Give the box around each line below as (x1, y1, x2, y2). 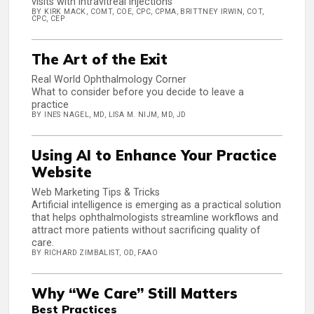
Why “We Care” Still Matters (32, 285, 238, 303)
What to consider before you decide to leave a (32, 86, 244, 99)
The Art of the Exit (32, 50, 168, 69)
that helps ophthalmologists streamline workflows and (32, 212, 278, 224)
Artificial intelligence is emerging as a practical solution (32, 199, 281, 212)
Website (32, 163, 92, 182)
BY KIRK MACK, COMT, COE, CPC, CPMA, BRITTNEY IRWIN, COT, (32, 7, 264, 17)
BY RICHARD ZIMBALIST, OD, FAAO (32, 248, 158, 258)
